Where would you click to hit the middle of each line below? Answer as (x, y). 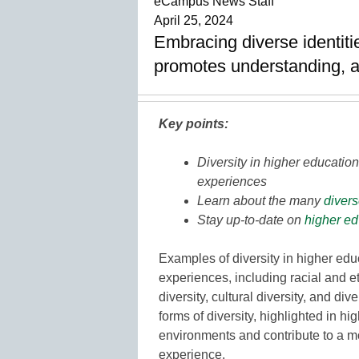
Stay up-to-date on (251, 220)
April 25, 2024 (194, 20)
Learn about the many (260, 200)
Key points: (194, 123)
